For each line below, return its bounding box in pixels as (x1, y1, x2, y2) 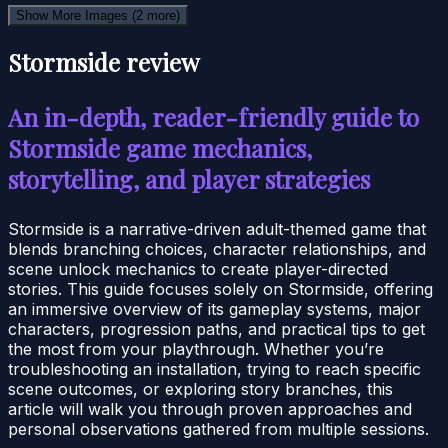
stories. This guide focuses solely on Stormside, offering (8, 278, 433, 299)
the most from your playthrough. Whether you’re (8, 338, 384, 359)
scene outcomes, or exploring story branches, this (8, 378, 393, 399)
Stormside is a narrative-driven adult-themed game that (8, 218, 426, 239)
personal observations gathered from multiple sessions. (8, 418, 429, 439)
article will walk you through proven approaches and (8, 398, 412, 419)
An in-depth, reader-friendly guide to (8, 100, 419, 133)
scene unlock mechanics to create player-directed (8, 258, 388, 279)
